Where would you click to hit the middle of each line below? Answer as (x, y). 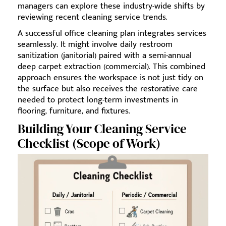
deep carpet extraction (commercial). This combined (111, 67)
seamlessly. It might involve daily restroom (95, 44)
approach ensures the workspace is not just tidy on (110, 78)
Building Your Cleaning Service (102, 129)
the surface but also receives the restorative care (108, 89)
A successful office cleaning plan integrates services (112, 33)
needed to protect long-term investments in (98, 100)
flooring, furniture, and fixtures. (74, 111)
